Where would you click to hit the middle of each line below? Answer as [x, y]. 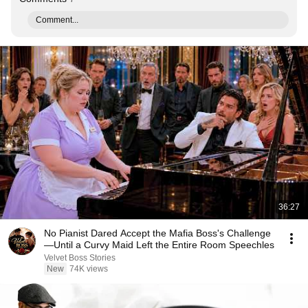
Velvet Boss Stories [80, 258]
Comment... [57, 20]
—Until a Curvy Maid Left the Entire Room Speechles [159, 245]
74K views [89, 269]
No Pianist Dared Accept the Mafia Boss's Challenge [157, 233]
